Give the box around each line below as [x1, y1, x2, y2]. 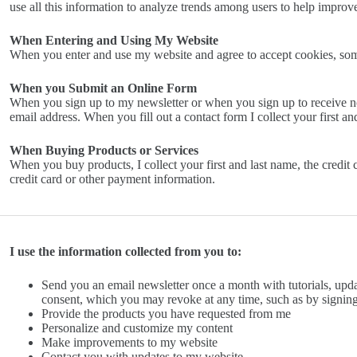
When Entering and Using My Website [9, 33, 218, 48]
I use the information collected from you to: [9, 245, 241, 259]
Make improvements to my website [41, 335, 218, 350]
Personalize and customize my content [41, 321, 233, 335]
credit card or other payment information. [9, 172, 215, 186]
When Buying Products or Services [9, 143, 198, 158]
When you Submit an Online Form [9, 81, 197, 96]
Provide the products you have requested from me [41, 307, 291, 321]
